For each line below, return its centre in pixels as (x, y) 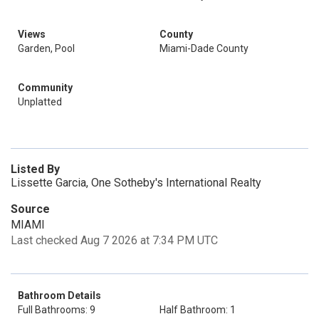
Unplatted (40, 102)
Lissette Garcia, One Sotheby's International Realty (136, 183)
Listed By (35, 169)
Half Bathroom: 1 (198, 310)
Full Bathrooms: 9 (57, 310)
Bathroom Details (59, 296)
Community (45, 88)
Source (30, 209)
